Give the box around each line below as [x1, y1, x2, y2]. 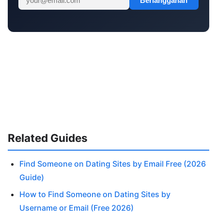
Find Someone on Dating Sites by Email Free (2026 [19, 159, 206, 169]
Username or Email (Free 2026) [19, 202, 134, 213]
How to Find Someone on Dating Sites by [19, 189, 170, 199]
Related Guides [8, 131, 88, 144]
